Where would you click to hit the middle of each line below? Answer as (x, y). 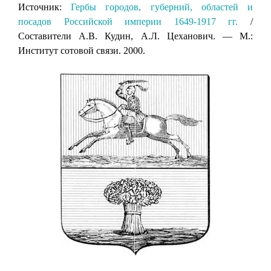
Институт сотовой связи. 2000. (82, 50)
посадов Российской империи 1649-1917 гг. (128, 21)
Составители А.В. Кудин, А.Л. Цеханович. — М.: (135, 36)
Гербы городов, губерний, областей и (162, 7)
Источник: (45, 7)
